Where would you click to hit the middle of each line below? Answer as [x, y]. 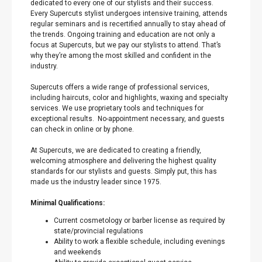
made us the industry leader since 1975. [96, 182]
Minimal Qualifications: [68, 203]
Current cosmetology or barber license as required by [139, 220]
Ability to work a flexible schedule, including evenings [139, 242]
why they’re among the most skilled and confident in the [121, 56]
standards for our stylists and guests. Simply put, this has [124, 171]
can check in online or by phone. [82, 129]
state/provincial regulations [99, 231]
